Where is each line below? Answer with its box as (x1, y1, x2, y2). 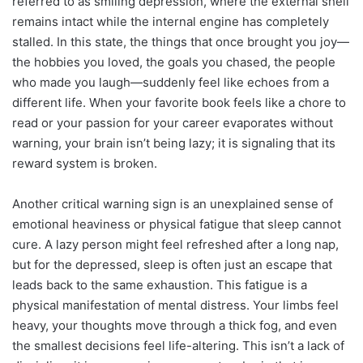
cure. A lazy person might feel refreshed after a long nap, (12, 236, 339, 252)
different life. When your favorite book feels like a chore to (12, 94, 346, 110)
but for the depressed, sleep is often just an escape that (12, 256, 332, 272)
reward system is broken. (12, 155, 157, 171)
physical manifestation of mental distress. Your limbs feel (12, 297, 339, 313)
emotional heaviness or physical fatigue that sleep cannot (12, 216, 341, 232)
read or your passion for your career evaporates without (12, 114, 333, 130)
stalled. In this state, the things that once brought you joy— (12, 33, 349, 49)
